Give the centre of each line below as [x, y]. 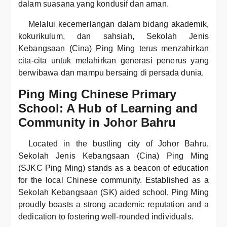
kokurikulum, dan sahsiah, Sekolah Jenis [113, 36]
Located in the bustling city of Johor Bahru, [119, 144]
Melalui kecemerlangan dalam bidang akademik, [119, 24]
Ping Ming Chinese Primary [97, 94]
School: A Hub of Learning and [108, 108]
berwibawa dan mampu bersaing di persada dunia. [111, 73]
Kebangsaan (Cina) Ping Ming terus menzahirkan [113, 48]
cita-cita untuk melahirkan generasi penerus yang [113, 61]
